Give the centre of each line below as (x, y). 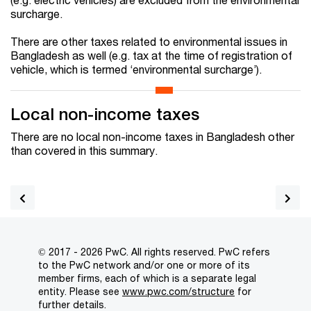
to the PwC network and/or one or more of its (144, 265)
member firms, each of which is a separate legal (147, 278)
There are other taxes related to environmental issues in (149, 42)
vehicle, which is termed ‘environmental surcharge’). (136, 69)
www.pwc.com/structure (178, 292)
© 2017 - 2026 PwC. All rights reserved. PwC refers (154, 252)
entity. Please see (80, 292)
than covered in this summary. (84, 151)
